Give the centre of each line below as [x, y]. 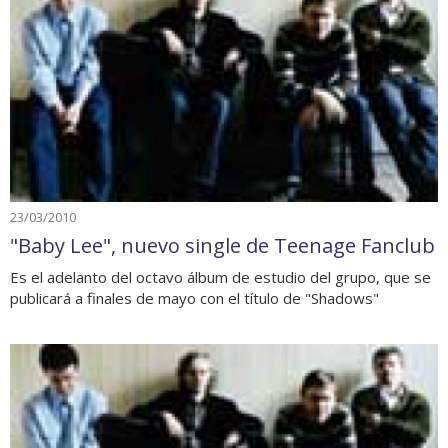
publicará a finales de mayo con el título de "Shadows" [194, 297]
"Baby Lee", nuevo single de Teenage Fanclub [222, 245]
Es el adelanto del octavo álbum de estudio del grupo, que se [220, 276]
